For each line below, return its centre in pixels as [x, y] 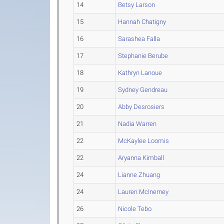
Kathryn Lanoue [140, 73]
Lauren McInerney [143, 192]
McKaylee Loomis [144, 141]
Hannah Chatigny [142, 22]
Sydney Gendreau [143, 90]
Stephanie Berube [143, 56]
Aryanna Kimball [141, 158]
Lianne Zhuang [139, 175]
